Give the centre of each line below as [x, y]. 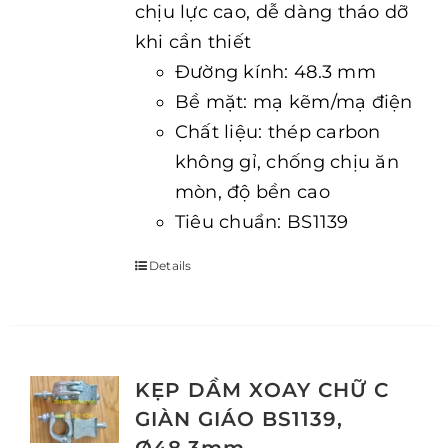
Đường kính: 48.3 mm [275, 72]
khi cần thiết [193, 42]
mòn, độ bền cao [252, 192]
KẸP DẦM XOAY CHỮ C [261, 390]
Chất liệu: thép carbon [277, 132]
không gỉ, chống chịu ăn [286, 162]
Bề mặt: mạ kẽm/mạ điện [293, 102]
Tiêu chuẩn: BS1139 [261, 222]
